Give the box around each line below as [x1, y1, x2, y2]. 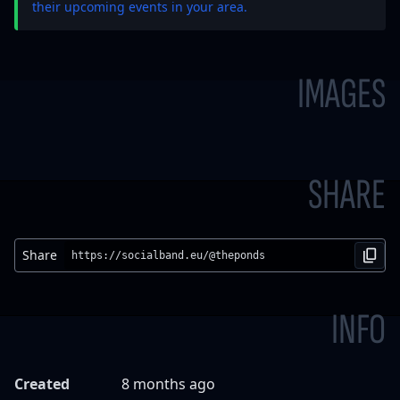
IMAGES [297, 69, 386, 120]
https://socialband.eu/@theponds [71, 249, 265, 262]
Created [14, 374, 70, 394]
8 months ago [121, 374, 215, 394]
